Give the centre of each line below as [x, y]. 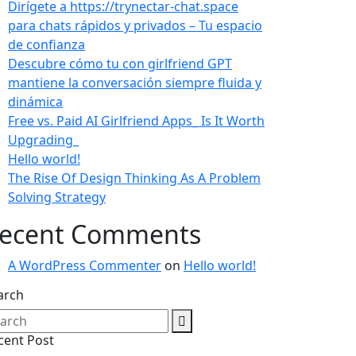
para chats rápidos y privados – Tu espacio [135, 26]
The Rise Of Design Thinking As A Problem [134, 178]
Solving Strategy [57, 197]
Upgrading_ [43, 140]
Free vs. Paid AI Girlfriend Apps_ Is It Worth [136, 121]
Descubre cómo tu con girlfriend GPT [120, 64]
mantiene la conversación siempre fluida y [135, 83]
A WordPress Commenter [85, 266]
